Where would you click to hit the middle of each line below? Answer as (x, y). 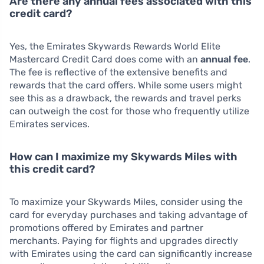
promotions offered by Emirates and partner (106, 228)
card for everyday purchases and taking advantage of (128, 215)
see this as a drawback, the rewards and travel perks (125, 98)
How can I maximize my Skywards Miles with (123, 157)
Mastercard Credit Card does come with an (105, 60)
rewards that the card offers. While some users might (126, 85)
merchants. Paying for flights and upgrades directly (124, 241)
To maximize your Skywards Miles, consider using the (126, 202)
